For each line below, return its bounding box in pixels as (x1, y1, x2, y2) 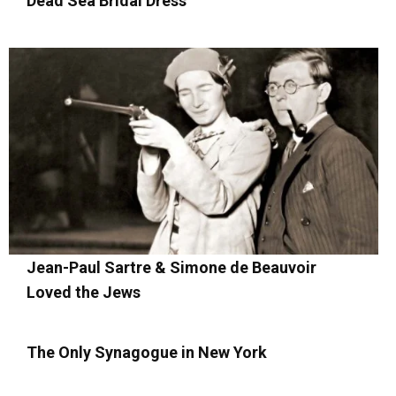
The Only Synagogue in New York (27, 343, 267, 362)
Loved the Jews (27, 283, 141, 302)
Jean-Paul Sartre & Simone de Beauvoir (27, 258, 316, 278)
